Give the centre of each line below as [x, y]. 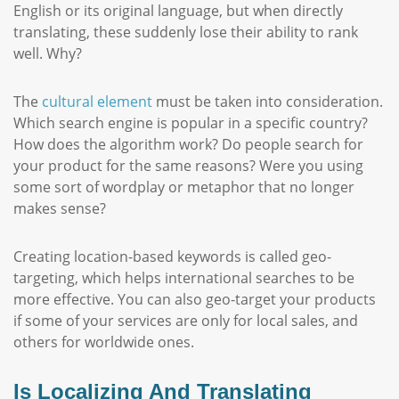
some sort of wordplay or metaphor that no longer [184, 187]
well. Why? [48, 53]
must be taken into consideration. [268, 102]
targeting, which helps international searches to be [184, 278]
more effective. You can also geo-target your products [195, 299]
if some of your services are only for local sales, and [186, 321]
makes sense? [61, 208]
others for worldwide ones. [104, 342]
